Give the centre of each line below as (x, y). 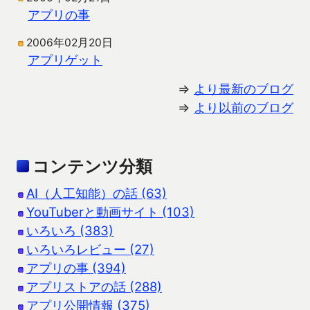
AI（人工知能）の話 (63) (97, 193)
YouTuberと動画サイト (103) (110, 212)
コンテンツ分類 (92, 167)
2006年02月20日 (70, 43)
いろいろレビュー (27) (90, 249)
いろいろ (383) (70, 231)
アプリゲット (65, 60)
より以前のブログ (244, 108)
